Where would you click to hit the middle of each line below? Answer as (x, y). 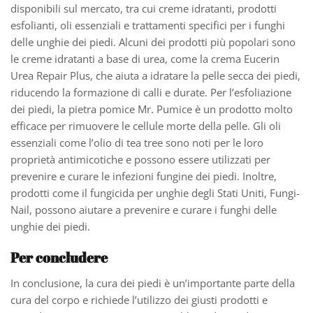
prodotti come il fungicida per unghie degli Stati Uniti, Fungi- (155, 193)
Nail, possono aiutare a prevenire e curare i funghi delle (144, 210)
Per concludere (59, 257)
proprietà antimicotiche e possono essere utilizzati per (140, 160)
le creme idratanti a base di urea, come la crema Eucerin (145, 59)
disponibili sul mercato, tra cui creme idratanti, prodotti (144, 9)
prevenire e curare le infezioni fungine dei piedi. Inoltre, (144, 176)
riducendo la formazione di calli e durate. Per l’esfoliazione (151, 93)
